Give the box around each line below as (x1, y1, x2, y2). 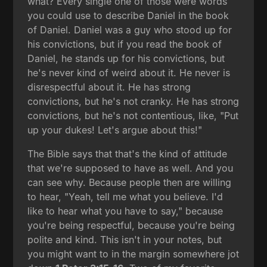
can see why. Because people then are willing (27, 176, 232, 188)
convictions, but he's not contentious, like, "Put (27, 109, 239, 122)
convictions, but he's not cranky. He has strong (27, 95, 240, 107)
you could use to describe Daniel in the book (27, 9, 229, 21)
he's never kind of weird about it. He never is (27, 66, 231, 79)
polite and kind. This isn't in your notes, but (27, 233, 222, 246)
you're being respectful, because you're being (27, 219, 235, 231)
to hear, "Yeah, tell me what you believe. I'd (27, 190, 223, 203)
